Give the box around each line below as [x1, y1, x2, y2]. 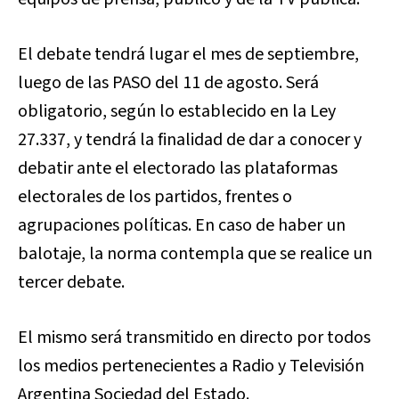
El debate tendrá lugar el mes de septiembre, [18, 42, 359, 68]
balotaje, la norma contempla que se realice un [18, 241, 372, 267]
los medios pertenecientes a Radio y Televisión [18, 354, 364, 379]
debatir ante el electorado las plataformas [18, 156, 338, 182]
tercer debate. [18, 270, 125, 296]
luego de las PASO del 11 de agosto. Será [18, 70, 319, 96]
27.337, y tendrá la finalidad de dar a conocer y [18, 127, 362, 153]
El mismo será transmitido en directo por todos [18, 325, 370, 351]
